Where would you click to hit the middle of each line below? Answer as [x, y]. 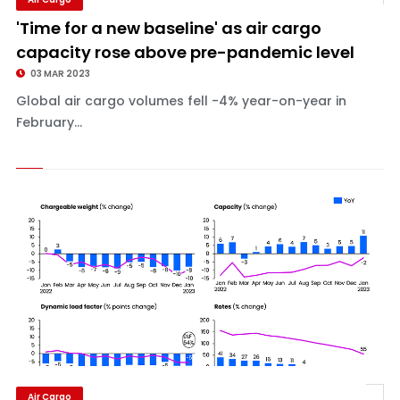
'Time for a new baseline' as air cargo [168, 28]
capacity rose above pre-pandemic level [185, 52]
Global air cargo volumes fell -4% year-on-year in [181, 101]
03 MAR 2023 [59, 74]
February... [49, 122]
